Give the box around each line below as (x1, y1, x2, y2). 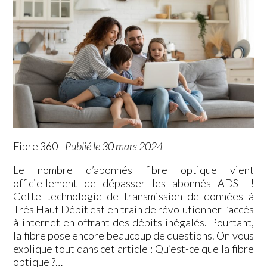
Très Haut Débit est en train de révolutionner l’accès (13, 202, 254, 216)
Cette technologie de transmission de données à (13, 189, 254, 203)
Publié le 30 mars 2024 (65, 139, 163, 153)
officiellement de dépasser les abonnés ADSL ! (13, 176, 254, 190)
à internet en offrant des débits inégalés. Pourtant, (13, 215, 254, 229)
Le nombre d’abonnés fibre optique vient (13, 163, 254, 176)
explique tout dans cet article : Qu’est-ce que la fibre (13, 241, 254, 255)
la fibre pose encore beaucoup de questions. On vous (13, 228, 254, 242)
